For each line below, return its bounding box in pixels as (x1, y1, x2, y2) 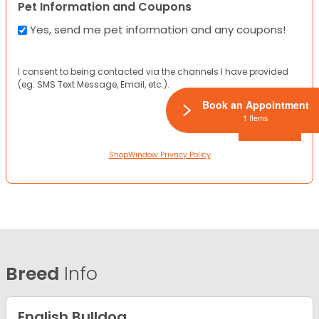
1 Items (243, 112, 268, 124)
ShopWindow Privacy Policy (108, 150, 211, 161)
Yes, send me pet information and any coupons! (30, 22, 286, 38)
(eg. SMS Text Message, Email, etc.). (18, 78, 169, 90)
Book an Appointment (202, 98, 309, 113)
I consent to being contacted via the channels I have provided (18, 65, 288, 78)
